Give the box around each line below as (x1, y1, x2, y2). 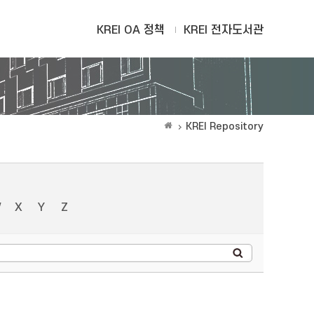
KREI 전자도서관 (184, 24, 264, 36)
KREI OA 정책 (97, 24, 165, 36)
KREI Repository (186, 121, 264, 132)
